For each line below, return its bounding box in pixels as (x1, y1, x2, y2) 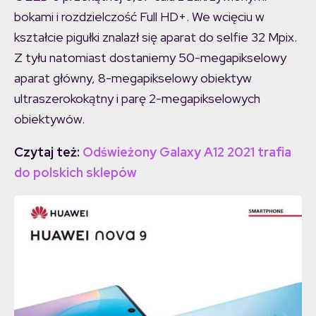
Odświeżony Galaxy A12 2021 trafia (83, 144, 291, 161)
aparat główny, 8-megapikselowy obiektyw (14, 70, 252, 87)
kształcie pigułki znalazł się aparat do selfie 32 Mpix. (14, 29, 297, 46)
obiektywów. (14, 111, 85, 128)
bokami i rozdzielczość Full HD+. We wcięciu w (14, 8, 265, 25)
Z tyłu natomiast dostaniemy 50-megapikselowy (14, 49, 286, 66)
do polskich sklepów (14, 164, 137, 181)
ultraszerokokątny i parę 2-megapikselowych (14, 90, 260, 107)
